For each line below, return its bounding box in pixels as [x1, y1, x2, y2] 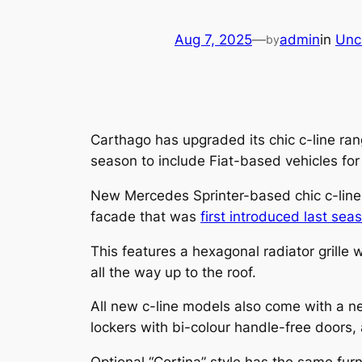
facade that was [90, 208, 200, 225]
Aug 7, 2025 [175, 32, 252, 48]
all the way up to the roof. [90, 263, 256, 280]
